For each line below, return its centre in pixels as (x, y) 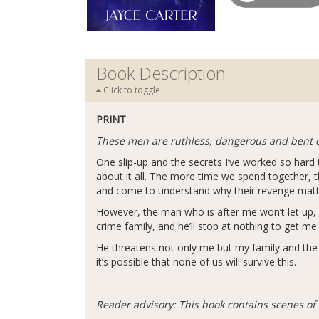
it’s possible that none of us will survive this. (196, 262)
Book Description (161, 73)
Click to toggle (131, 90)
